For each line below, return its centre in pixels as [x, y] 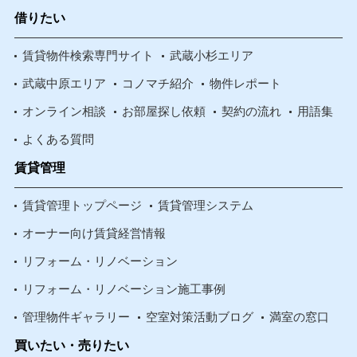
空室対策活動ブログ [199, 317]
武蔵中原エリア [64, 84]
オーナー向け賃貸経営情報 [94, 233]
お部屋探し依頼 [163, 112]
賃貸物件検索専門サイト [88, 56]
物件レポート [245, 84]
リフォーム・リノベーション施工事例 [124, 289]
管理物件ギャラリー [76, 317]
